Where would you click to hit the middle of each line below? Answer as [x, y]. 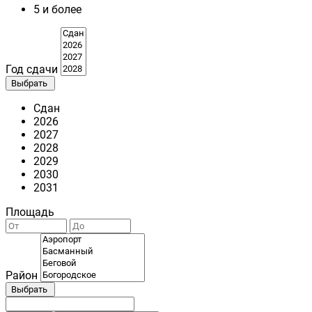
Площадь [30, 212]
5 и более [57, 10]
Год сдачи [32, 70]
